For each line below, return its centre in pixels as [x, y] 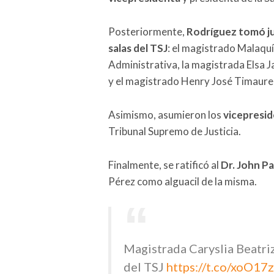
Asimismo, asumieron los [166, 114]
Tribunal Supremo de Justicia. [175, 131]
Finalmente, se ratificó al [165, 165]
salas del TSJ [138, 48]
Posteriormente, [147, 31]
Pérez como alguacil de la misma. [183, 181]
